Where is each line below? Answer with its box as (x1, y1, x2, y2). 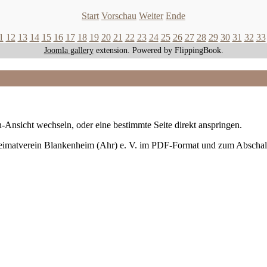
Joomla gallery (44, 45, 94, 55)
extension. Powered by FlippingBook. (93, 45, 223, 55)
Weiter (139, 10, 163, 21)
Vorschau (101, 10, 136, 21)
